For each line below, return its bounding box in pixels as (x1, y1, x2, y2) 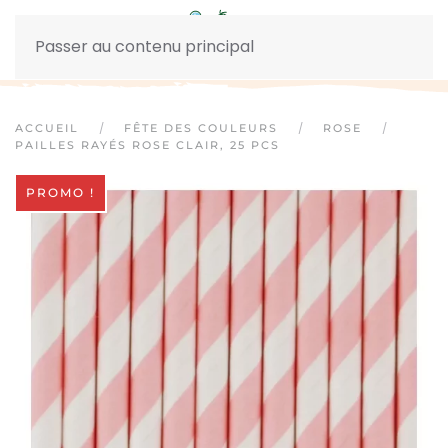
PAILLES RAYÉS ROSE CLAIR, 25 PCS (15, 138, 280, 152)
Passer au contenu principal (35, 35, 254, 58)
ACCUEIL (15, 121, 79, 135)
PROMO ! (26, 185, 95, 200)
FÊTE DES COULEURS (124, 121, 278, 135)
